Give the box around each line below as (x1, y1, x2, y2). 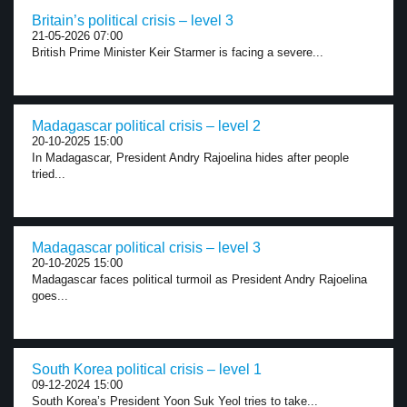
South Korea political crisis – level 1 (32, 362, 262, 377)
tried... (32, 167, 65, 181)
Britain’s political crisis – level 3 (32, 13, 233, 28)
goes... (32, 289, 68, 303)
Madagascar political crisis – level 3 (32, 240, 261, 255)
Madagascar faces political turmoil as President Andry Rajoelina (32, 273, 367, 286)
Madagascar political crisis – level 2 (32, 118, 261, 134)
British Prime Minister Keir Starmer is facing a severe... (32, 45, 323, 59)
